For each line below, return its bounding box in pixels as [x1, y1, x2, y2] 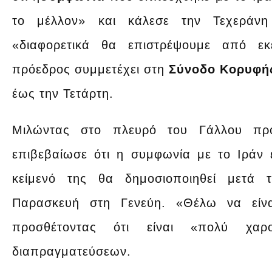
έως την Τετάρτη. [12, 86, 114, 100]
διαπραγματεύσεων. [12, 244, 131, 258]
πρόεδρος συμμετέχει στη [12, 62, 169, 76]
